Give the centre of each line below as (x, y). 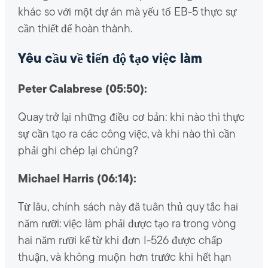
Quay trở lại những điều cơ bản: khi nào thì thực (131, 118)
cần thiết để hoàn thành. (75, 30)
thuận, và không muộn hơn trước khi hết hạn (124, 258)
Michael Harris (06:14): (77, 179)
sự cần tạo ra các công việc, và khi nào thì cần (127, 135)
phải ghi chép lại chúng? (78, 151)
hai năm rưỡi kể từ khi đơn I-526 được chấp (120, 241)
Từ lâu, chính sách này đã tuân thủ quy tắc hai (128, 208)
